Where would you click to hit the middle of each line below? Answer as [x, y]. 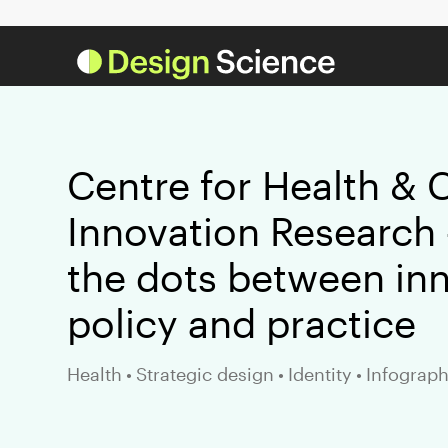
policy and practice [242, 322]
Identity [319, 374]
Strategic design [204, 374]
